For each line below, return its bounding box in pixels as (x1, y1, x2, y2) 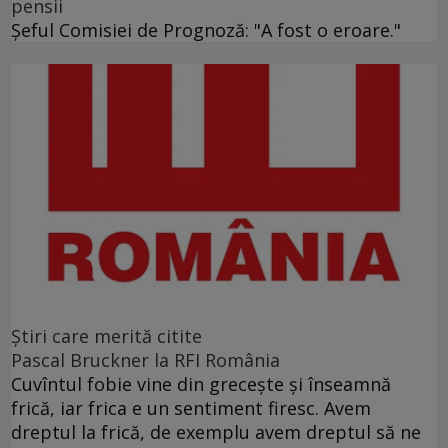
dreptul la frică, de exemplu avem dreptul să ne (11, 420, 421, 445)
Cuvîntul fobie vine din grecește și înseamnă (11, 372, 391, 397)
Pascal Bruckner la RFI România (11, 348, 280, 373)
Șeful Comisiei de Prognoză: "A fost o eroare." (11, 17, 401, 42)
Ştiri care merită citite (11, 324, 202, 349)
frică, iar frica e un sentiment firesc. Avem (11, 396, 371, 421)
